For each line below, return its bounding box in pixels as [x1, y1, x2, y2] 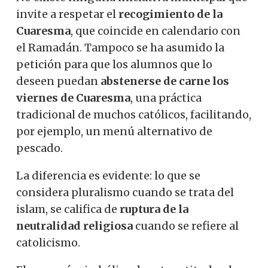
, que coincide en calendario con [71, 24, 240, 38]
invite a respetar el [16, 7, 116, 22]
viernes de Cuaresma [16, 91, 130, 105]
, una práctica [130, 91, 202, 105]
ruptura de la [120, 202, 188, 217]
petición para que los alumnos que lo [16, 57, 212, 72]
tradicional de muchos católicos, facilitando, [16, 108, 251, 122]
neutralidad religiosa [16, 219, 133, 233]
